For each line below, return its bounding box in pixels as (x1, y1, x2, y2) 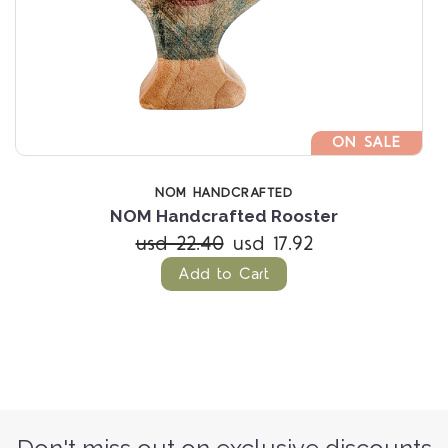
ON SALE (332, 131, 401, 153)
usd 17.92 (232, 229, 313, 258)
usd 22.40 (135, 229, 224, 258)
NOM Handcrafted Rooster (110, 205, 338, 226)
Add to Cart (178, 262, 270, 285)
